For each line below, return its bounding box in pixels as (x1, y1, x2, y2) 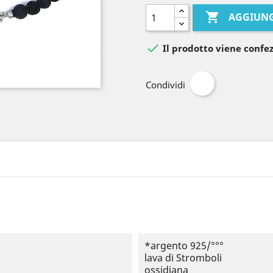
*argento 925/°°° (144, 239, 224, 252)
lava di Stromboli (144, 251, 222, 264)
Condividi (146, 79, 185, 91)
